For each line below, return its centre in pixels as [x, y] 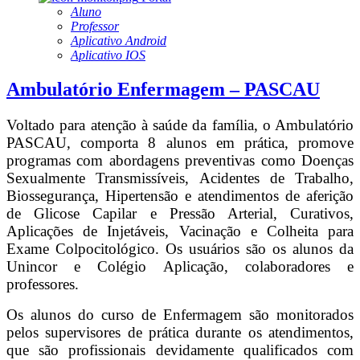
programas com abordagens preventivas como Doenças [180, 160]
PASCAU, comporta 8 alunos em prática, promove [180, 142]
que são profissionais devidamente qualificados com [180, 350]
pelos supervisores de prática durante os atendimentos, [180, 332]
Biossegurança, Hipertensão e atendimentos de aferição [180, 195]
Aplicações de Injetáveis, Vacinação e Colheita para [180, 231]
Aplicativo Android [119, 41]
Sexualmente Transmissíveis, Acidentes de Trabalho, [180, 178]
